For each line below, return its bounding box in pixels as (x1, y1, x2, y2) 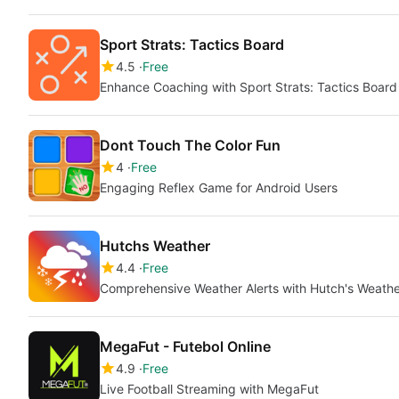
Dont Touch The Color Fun (100, 136, 281, 154)
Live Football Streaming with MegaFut (100, 381, 319, 396)
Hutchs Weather (100, 237, 210, 255)
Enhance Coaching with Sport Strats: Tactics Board (100, 79, 397, 94)
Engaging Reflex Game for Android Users (100, 180, 338, 195)
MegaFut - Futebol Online (100, 338, 271, 355)
